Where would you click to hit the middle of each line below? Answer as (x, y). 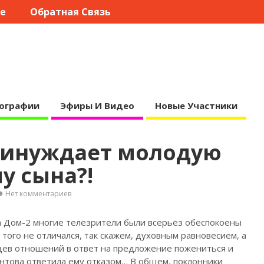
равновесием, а (213, 235)
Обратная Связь (70, 12)
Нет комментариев (38, 193)
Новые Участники (196, 105)
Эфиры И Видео (97, 105)
